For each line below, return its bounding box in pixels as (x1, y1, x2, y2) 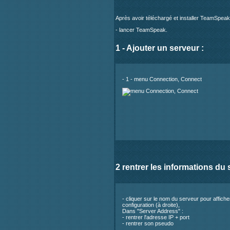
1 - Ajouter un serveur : (116, 43, 204, 52)
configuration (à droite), (122, 201, 180, 208)
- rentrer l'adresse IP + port (122, 214, 189, 220)
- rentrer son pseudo (122, 220, 174, 226)
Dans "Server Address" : (122, 207, 183, 214)
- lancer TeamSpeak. (116, 26, 167, 33)
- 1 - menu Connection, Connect (122, 76, 202, 83)
